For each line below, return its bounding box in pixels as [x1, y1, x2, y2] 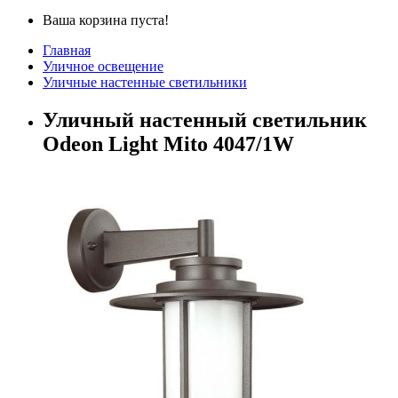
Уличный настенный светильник [43, 107, 367, 131]
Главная [43, 42, 91, 58]
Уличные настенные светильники [43, 74, 247, 90]
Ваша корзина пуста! [43, 12, 169, 28]
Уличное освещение [43, 58, 163, 74]
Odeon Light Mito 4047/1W [43, 131, 294, 155]
